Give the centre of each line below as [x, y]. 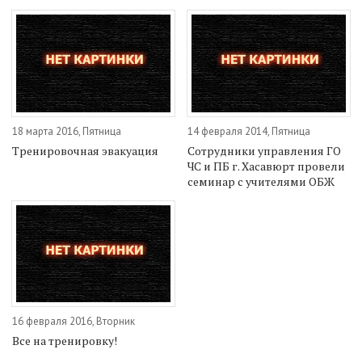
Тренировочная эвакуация [85, 150]
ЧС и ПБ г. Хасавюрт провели [267, 166]
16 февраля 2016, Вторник [74, 322]
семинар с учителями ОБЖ [261, 181]
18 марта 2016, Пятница [67, 131]
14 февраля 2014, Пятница [249, 131]
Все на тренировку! [65, 341]
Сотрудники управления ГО [265, 150]
